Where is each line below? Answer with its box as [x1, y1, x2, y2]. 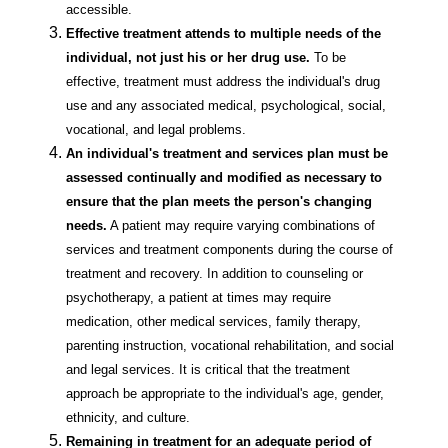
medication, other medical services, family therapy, [66, 314, 361, 330]
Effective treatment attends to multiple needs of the [66, 26, 381, 42]
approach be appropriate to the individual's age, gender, [66, 386, 384, 402]
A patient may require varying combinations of [107, 218, 375, 234]
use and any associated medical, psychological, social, [66, 98, 386, 114]
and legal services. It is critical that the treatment [66, 362, 350, 378]
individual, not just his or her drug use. [66, 50, 310, 66]
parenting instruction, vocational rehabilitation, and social [66, 338, 394, 354]
